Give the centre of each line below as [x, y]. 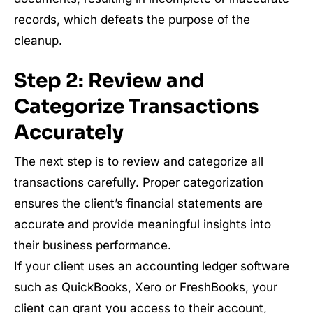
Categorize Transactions [137, 107]
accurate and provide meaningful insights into [143, 224]
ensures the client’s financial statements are [138, 203]
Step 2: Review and [109, 81]
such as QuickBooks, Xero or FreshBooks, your [146, 287]
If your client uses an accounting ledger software [152, 266]
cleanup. [38, 41]
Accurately [69, 132]
